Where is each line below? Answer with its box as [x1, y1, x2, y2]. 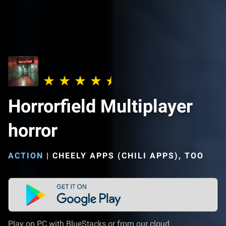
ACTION [8, 151, 43, 160]
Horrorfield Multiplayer [8, 96, 193, 117]
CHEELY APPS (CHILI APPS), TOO [52, 151, 204, 160]
